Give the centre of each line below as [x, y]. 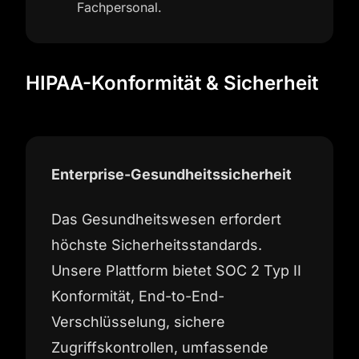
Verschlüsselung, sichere [138, 322]
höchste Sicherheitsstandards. [157, 245]
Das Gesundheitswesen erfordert [166, 219]
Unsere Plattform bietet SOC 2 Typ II [176, 270]
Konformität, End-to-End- [138, 296]
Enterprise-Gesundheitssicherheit [171, 174]
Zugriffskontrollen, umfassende [160, 347]
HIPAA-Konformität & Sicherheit [172, 83]
